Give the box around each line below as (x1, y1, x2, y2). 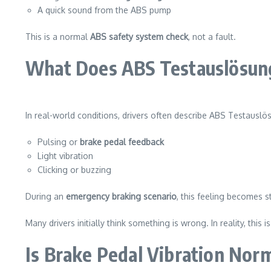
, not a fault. (188, 31, 236, 42)
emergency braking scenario (66, 191, 177, 201)
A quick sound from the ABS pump (38, 5, 171, 15)
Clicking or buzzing (38, 165, 111, 175)
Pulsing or (38, 137, 80, 147)
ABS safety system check (90, 31, 188, 42)
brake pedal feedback (80, 137, 164, 147)
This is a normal (25, 31, 90, 42)
